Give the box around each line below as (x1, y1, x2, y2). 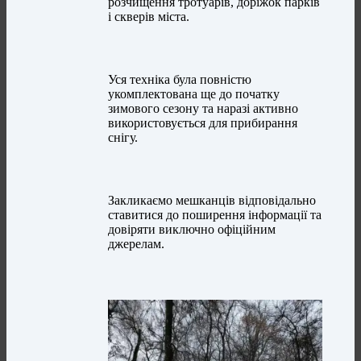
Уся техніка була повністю (108, 73, 252, 87)
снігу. (108, 131, 139, 145)
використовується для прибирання (108, 116, 298, 131)
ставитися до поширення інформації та (108, 208, 322, 222)
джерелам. (108, 237, 165, 251)
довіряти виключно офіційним (108, 222, 276, 237)
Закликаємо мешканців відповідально (108, 193, 317, 208)
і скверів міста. (108, 10, 190, 24)
